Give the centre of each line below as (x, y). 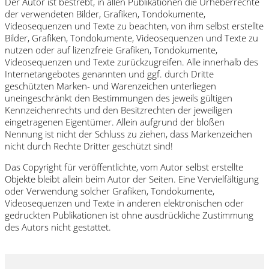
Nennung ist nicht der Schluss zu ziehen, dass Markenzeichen (128, 134)
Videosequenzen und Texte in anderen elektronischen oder (124, 203)
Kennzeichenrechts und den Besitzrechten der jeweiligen (119, 110)
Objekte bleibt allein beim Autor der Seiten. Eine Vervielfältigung (132, 179)
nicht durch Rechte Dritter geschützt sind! (89, 146)
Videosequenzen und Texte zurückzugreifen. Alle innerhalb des (131, 62)
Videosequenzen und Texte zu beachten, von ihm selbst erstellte (134, 26)
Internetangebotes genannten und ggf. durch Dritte (109, 74)
